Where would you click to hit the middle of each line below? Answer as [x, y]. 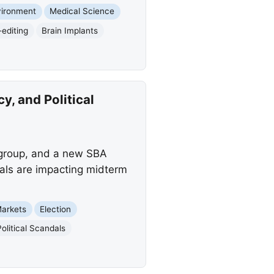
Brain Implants [70, 30]
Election [56, 209]
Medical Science [82, 11]
